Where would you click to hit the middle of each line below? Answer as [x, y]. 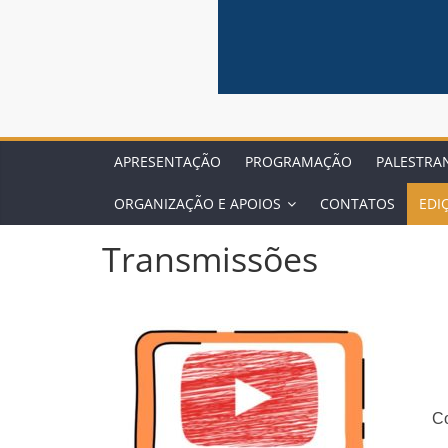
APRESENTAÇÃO [167, 161]
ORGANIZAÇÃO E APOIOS [197, 203]
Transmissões [210, 259]
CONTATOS [357, 203]
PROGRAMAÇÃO [298, 161]
